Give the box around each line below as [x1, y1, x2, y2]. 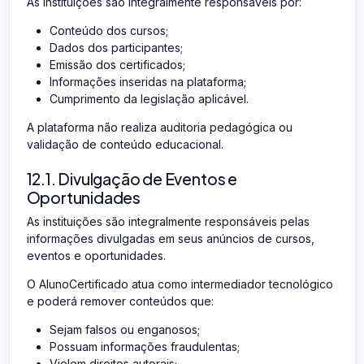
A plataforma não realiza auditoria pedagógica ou [26, 119, 292, 134]
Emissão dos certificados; [49, 57, 185, 71]
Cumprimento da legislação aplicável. [49, 91, 249, 106]
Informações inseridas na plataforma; [49, 74, 246, 89]
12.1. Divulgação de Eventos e [26, 168, 237, 188]
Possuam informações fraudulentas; [49, 339, 240, 353]
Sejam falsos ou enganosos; [49, 322, 200, 336]
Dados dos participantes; [49, 40, 183, 54]
